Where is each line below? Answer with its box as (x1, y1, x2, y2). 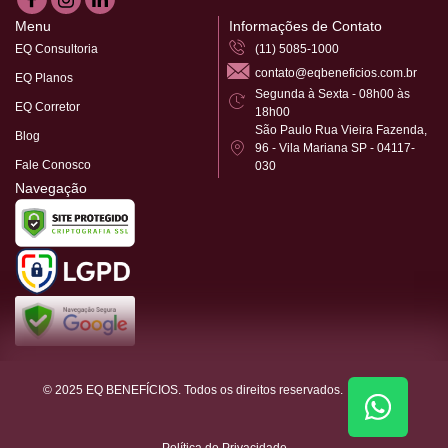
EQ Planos (15, 70, 73, 85)
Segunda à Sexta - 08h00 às (255, 86, 411, 101)
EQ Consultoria (15, 41, 98, 56)
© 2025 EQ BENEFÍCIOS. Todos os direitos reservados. (43, 382, 344, 397)
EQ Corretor (15, 99, 80, 114)
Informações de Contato (229, 17, 383, 34)
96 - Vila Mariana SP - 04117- (255, 140, 416, 155)
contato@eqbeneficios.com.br (255, 65, 418, 80)
